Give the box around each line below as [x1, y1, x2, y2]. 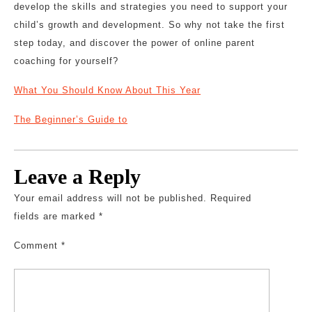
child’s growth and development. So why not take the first [14, 19, 285, 30]
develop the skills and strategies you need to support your [14, 1, 288, 12]
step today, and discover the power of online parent [14, 38, 255, 48]
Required [210, 193, 251, 203]
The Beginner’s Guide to [14, 114, 127, 125]
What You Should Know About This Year [14, 85, 201, 95]
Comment [14, 240, 61, 251]
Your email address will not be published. [14, 193, 207, 203]
